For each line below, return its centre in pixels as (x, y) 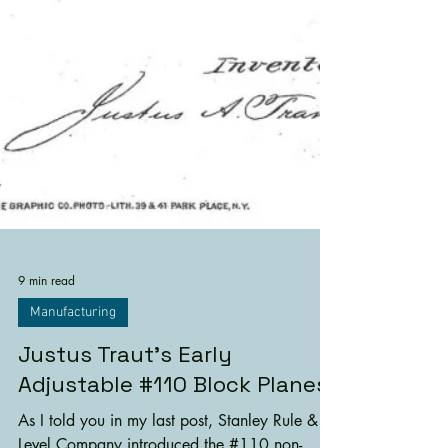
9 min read (46, 336)
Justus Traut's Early (125, 408)
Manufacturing (73, 367)
